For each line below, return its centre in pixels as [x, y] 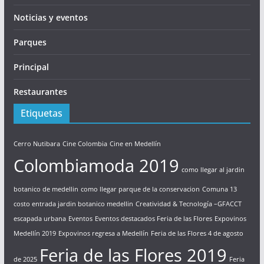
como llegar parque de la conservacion [140, 189]
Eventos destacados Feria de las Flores [153, 219]
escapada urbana [39, 219]
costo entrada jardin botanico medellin [73, 204]
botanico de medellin [46, 189]
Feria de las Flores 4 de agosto [197, 234]
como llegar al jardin [213, 170]
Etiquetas [41, 113]
